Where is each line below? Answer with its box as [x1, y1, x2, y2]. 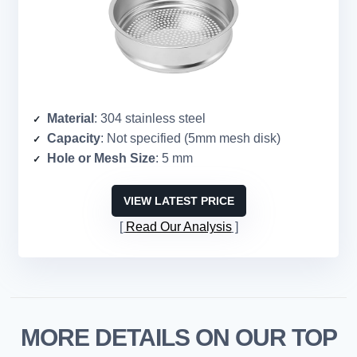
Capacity [47, 131, 100, 146]
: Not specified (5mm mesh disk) [100, 131, 280, 146]
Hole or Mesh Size [47, 151, 155, 166]
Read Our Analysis [125, 220, 232, 234]
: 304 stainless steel [94, 112, 206, 126]
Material [47, 112, 94, 126]
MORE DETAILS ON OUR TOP [20, 324, 337, 351]
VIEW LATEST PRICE [123, 194, 234, 208]
